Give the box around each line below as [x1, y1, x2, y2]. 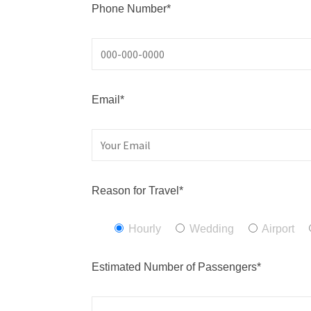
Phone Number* [92, 2, 171, 15]
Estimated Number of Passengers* [92, 260, 261, 273]
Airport [262, 222, 294, 235]
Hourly [128, 222, 161, 235]
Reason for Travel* [92, 184, 183, 196]
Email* [92, 93, 124, 106]
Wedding [190, 222, 234, 235]
